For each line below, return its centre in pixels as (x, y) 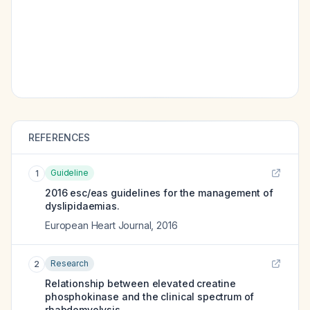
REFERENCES (60, 137)
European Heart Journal (98, 225)
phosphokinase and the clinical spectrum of (150, 297)
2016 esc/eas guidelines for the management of (159, 193)
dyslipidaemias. (82, 206)
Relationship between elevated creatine (140, 283)
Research (70, 263)
